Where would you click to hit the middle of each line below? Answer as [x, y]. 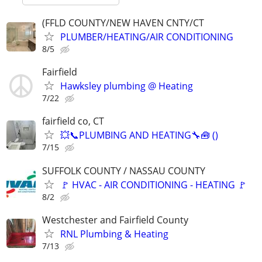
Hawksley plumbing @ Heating [127, 86]
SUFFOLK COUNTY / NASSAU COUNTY [124, 170]
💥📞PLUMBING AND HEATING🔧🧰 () [139, 135]
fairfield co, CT [73, 121]
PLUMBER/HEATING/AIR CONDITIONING [147, 37]
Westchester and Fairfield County [115, 220]
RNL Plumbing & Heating [114, 234]
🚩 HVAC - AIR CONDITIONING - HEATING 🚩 [154, 185]
